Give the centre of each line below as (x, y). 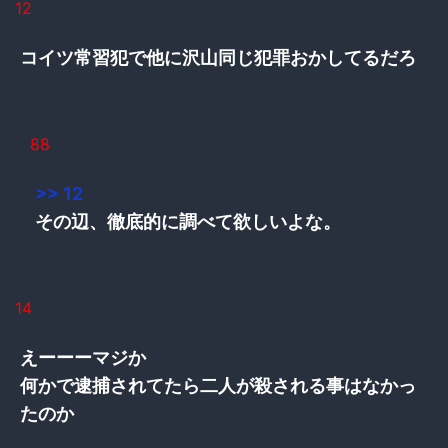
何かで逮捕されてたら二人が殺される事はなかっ (218, 385)
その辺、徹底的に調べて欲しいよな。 (188, 221)
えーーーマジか (83, 357)
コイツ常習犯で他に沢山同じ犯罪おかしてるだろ (218, 57)
